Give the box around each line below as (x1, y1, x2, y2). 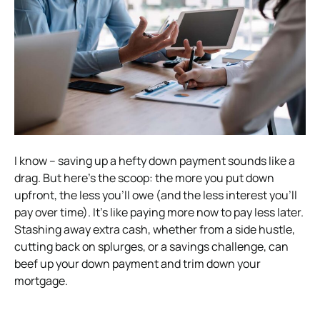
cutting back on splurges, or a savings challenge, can (14, 238, 289, 254)
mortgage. (14, 272, 68, 289)
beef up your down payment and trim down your (14, 255, 261, 271)
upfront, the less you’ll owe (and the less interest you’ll (14, 186, 297, 203)
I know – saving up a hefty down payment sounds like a (14, 152, 295, 169)
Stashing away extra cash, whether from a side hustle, (14, 221, 295, 237)
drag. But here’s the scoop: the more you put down (14, 169, 274, 186)
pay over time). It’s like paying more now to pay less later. (14, 204, 304, 220)
